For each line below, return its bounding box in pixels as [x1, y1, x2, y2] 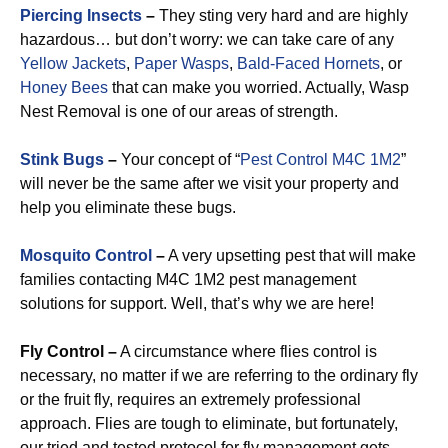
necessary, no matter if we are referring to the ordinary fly [20, 367, 418, 384]
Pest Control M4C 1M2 [240, 151, 401, 168]
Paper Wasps [134, 55, 229, 72]
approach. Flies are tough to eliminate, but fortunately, [20, 415, 398, 432]
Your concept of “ [117, 151, 240, 168]
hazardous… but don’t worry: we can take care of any [20, 31, 394, 48]
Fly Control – [20, 343, 117, 360]
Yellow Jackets [20, 55, 126, 72]
